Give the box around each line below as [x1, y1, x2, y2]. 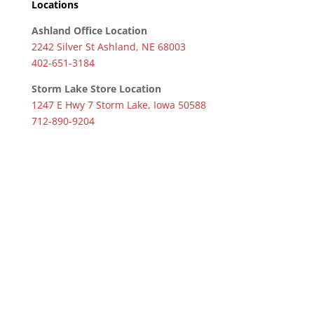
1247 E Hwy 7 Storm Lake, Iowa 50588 [31, 98, 206, 112]
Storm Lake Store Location [31, 82, 161, 96]
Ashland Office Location [31, 24, 147, 38]
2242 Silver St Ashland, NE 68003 [31, 40, 186, 54]
